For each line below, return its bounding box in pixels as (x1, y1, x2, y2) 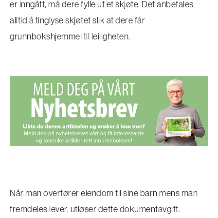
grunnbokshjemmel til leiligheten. (10, 30, 132, 42)
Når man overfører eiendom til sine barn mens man (10, 187, 198, 199)
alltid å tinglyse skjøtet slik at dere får (10, 14, 145, 26)
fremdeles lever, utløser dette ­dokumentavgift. (10, 203, 180, 215)
